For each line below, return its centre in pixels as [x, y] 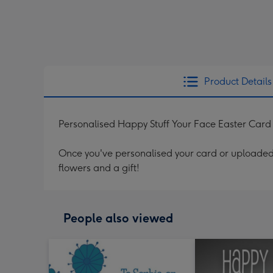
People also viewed [118, 218]
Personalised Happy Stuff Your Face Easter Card [165, 124]
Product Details [238, 81]
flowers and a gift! [99, 168]
